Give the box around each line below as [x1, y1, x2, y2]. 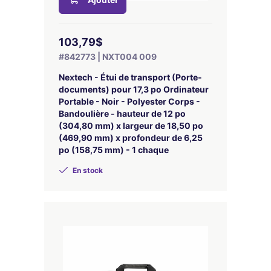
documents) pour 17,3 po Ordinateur [59, 84, 209, 94]
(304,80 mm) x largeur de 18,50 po [59, 120, 203, 131]
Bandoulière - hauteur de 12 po [59, 108, 186, 119]
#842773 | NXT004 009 [59, 51, 157, 62]
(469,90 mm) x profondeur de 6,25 [59, 132, 203, 143]
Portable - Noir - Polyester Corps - [59, 96, 200, 106]
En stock [71, 166, 103, 175]
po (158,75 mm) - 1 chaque [59, 145, 169, 155]
